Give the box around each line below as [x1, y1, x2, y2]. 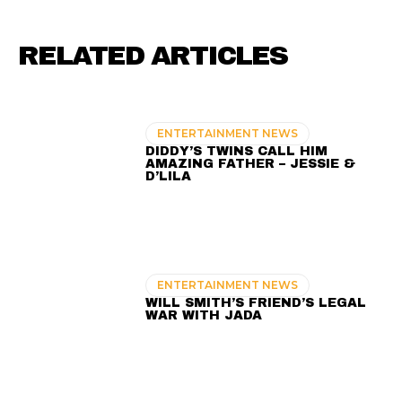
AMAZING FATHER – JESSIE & [145, 156, 356, 170]
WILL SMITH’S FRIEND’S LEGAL [145, 295, 367, 310]
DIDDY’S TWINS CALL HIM [145, 144, 328, 158]
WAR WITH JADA [145, 308, 263, 322]
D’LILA [145, 169, 192, 183]
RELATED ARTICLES [18, 41, 287, 71]
